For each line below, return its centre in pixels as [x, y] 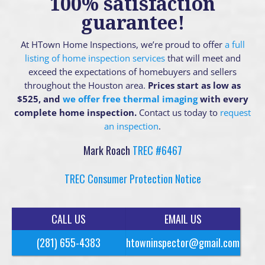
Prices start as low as [194, 85]
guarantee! [132, 22]
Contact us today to [180, 112]
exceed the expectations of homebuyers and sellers [132, 71]
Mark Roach [106, 150]
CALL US [69, 219]
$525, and [40, 98]
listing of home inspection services [95, 58]
